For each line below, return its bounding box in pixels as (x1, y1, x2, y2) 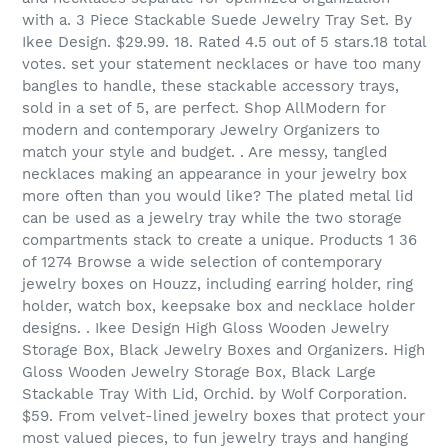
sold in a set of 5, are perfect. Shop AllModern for (22, 98, 386, 117)
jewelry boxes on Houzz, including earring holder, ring (22, 274, 413, 293)
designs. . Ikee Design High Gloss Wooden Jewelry (22, 318, 389, 337)
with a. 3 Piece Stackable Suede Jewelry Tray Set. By (22, 10, 412, 29)
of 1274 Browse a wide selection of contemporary (22, 252, 382, 271)
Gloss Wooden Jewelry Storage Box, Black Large (22, 362, 376, 381)
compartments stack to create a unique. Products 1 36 (22, 230, 417, 249)
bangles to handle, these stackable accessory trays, (22, 76, 399, 95)
